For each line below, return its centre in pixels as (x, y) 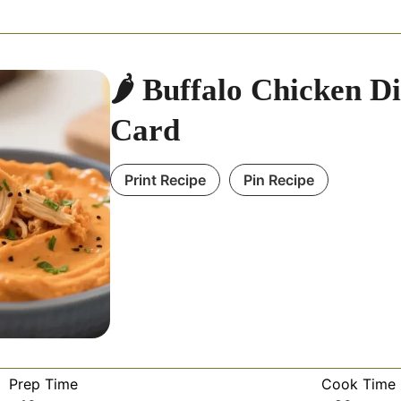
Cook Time (358, 384)
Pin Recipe (279, 179)
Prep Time (43, 384)
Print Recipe (166, 179)
